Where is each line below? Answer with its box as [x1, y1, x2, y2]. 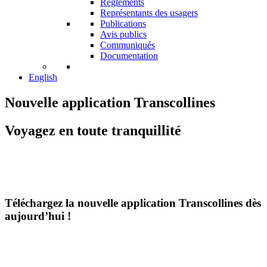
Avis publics [100, 29, 147, 39]
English [29, 72, 57, 82]
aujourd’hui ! [5, 210, 71, 223]
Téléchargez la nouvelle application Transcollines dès [5, 197, 261, 210]
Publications [100, 18, 146, 29]
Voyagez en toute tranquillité [5, 122, 181, 138]
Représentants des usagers [100, 8, 198, 18]
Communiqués [100, 40, 155, 50]
